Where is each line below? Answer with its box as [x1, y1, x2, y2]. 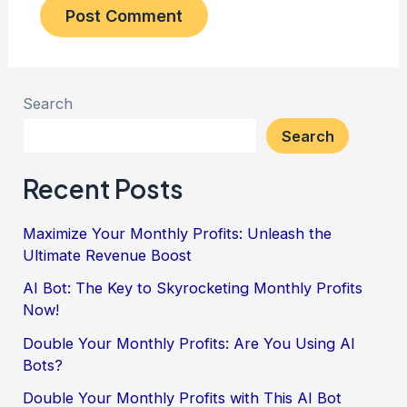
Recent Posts [23, 172, 184, 204]
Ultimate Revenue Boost [23, 246, 193, 265]
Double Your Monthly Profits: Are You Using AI [23, 333, 356, 352]
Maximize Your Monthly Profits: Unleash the [23, 224, 333, 243]
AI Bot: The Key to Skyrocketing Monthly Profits [23, 279, 363, 298]
